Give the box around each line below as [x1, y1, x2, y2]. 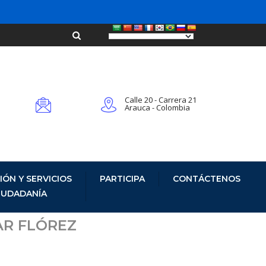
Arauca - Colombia [125, 102, 190, 113]
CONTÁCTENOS [173, 173, 240, 184]
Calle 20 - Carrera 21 [125, 94, 197, 106]
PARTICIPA [100, 173, 145, 184]
